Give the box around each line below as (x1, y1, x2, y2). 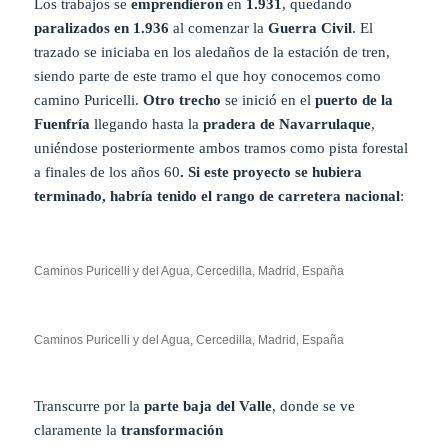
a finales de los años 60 (34, 164, 181, 181)
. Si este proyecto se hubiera (180, 164, 363, 181)
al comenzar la (173, 20, 269, 37)
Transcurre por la (34, 398, 145, 415)
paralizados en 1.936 (34, 20, 174, 37)
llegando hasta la (90, 116, 204, 133)
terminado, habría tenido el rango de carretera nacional (34, 188, 401, 205)
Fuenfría (34, 116, 91, 133)
